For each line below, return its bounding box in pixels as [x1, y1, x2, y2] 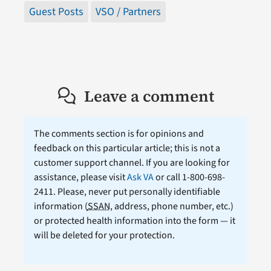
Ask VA [126, 171, 154, 184]
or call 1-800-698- [153, 171, 225, 184]
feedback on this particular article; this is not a [33, 142, 220, 155]
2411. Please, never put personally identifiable [33, 185, 220, 199]
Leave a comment [83, 85, 214, 108]
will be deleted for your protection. [33, 229, 175, 243]
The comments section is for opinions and [33, 127, 204, 141]
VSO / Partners [95, 4, 161, 20]
